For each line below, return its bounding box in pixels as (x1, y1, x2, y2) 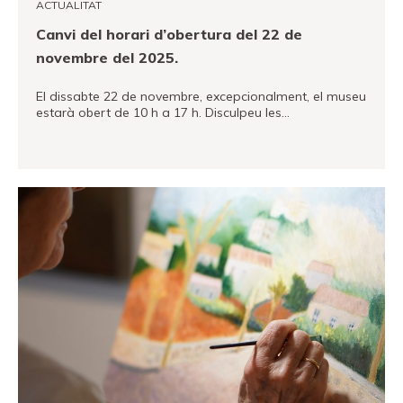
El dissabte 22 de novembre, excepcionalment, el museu (36, 88, 366, 104)
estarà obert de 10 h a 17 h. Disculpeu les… (36, 104, 290, 121)
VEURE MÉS (36, 161, 96, 175)
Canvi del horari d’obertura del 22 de (36, 25, 302, 43)
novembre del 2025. (36, 49, 178, 67)
